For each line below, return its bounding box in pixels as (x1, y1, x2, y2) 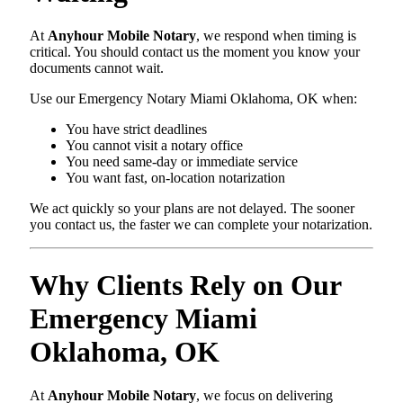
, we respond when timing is (196, 28, 356, 44)
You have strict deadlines (66, 121, 207, 138)
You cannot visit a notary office (66, 138, 243, 154)
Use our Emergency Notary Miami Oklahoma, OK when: (30, 91, 357, 107)
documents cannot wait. (30, 60, 164, 76)
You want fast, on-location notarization (66, 170, 285, 186)
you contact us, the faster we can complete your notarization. (30, 217, 372, 233)
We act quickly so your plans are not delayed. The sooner (30, 201, 354, 217)
